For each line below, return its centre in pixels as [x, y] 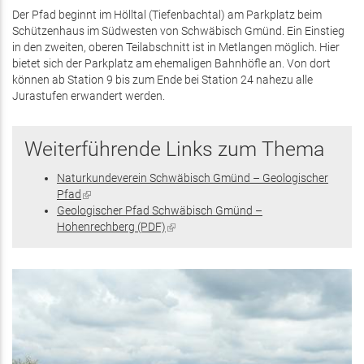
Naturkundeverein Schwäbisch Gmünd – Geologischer [193, 179]
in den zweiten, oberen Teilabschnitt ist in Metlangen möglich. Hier [176, 48]
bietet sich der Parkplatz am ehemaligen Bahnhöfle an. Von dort [171, 64]
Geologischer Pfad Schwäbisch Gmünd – [160, 211]
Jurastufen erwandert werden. [89, 97]
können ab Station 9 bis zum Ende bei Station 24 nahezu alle [162, 80]
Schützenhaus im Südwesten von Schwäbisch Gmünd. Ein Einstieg [178, 32]
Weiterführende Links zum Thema [174, 149]
